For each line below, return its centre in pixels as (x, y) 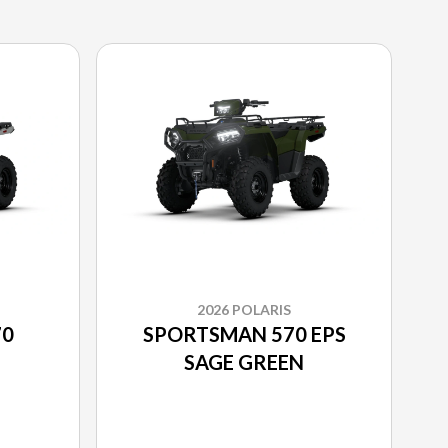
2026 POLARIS (244, 310)
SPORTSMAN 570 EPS (244, 334)
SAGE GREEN (244, 362)
